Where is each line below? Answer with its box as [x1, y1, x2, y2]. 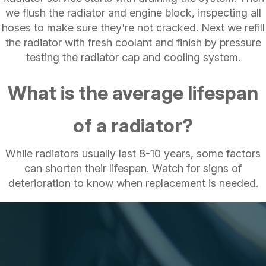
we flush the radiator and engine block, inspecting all [5, 6, 261, 19]
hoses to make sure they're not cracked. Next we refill [1, 21, 265, 34]
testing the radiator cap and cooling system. [26, 50, 240, 64]
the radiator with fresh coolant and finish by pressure [5, 36, 261, 49]
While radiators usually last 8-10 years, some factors [5, 147, 261, 160]
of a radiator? [73, 113, 193, 137]
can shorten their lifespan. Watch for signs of [24, 161, 242, 175]
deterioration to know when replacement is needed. [8, 176, 258, 189]
